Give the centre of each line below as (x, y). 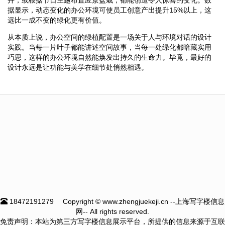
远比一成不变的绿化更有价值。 (57, 20)
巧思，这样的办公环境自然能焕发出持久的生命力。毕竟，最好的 (109, 57)
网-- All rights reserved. (113, 211)
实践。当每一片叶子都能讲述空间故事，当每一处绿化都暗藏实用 (109, 47)
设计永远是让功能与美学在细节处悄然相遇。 (78, 67)
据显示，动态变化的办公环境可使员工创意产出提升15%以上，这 (109, 10)
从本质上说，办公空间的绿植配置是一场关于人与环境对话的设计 (109, 37)
